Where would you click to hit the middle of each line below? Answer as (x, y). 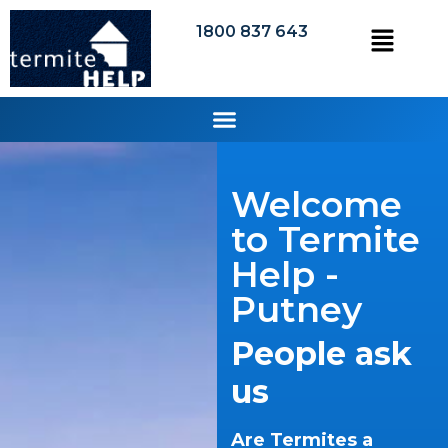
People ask (321, 353)
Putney (296, 309)
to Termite (325, 239)
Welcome (316, 204)
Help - (284, 274)
